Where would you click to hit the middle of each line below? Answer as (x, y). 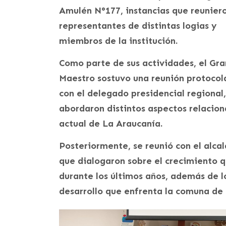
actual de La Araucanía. (111, 124)
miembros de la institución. (118, 41)
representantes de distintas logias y (138, 26)
